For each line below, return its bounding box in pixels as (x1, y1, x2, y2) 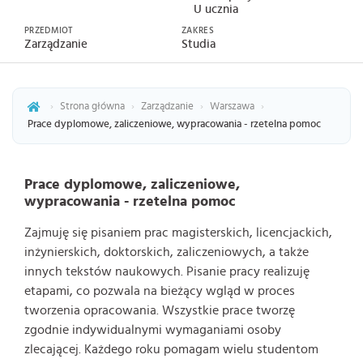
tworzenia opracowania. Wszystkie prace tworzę (24, 304, 295, 317)
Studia (181, 38, 216, 50)
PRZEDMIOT (24, 26, 74, 35)
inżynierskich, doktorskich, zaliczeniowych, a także (24, 246, 309, 258)
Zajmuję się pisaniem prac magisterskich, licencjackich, (24, 226, 332, 239)
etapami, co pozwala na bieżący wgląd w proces (24, 284, 295, 297)
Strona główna (60, 101, 125, 112)
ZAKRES (181, 26, 214, 35)
